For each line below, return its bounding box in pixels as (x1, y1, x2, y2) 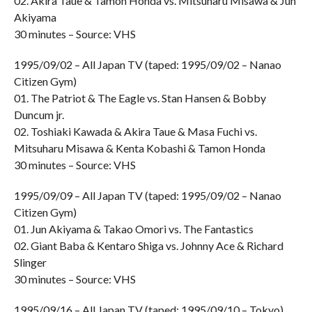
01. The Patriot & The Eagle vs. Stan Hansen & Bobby (13, 91, 266, 104)
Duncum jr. (13, 108, 64, 121)
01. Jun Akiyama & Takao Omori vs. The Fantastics (13, 222, 253, 235)
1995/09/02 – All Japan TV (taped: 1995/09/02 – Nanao (13, 58, 281, 71)
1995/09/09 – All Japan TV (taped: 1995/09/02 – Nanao (13, 189, 281, 202)
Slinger (13, 256, 47, 269)
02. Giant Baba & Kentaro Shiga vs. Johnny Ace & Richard (13, 239, 283, 252)
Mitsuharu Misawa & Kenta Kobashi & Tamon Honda (13, 141, 265, 155)
